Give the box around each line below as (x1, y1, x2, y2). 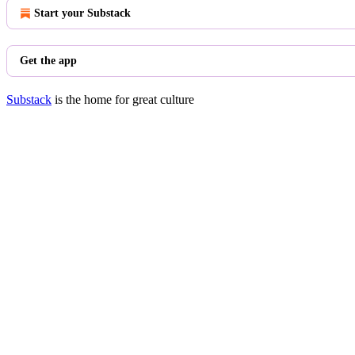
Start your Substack (34, 7, 131, 19)
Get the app (20, 55, 77, 67)
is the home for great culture (52, 93, 194, 106)
